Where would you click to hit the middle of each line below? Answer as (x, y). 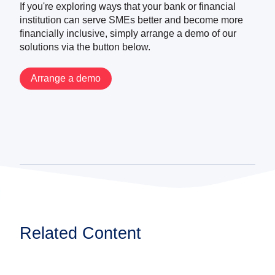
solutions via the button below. (85, 47)
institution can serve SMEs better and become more (131, 20)
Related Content (80, 233)
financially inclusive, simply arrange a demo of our (128, 33)
